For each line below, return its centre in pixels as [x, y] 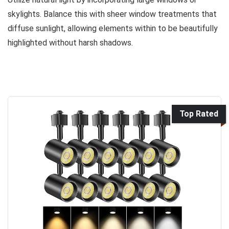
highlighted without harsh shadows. [70, 42]
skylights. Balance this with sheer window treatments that [112, 14]
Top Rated [199, 113]
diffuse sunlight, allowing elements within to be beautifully [113, 28]
